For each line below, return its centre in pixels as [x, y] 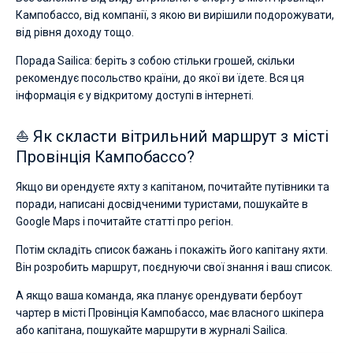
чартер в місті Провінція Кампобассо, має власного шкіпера [170, 313]
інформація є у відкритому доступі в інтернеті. [135, 95]
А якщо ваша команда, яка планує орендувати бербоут [159, 295]
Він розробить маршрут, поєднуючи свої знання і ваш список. [174, 267]
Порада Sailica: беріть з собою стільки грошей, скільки [155, 61]
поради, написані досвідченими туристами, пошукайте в [162, 204]
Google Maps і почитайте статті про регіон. [124, 221]
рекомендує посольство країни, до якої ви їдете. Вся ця [160, 78]
